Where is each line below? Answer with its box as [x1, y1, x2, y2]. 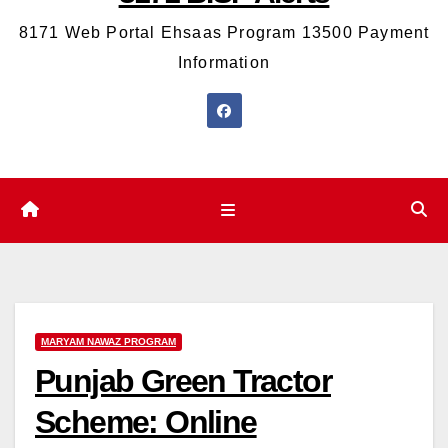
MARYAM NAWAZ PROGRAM [41, 335, 176, 347]
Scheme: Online [35, 403, 257, 440]
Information [177, 54, 271, 72]
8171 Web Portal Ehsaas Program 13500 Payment [18, 24, 430, 42]
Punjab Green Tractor [35, 362, 331, 399]
